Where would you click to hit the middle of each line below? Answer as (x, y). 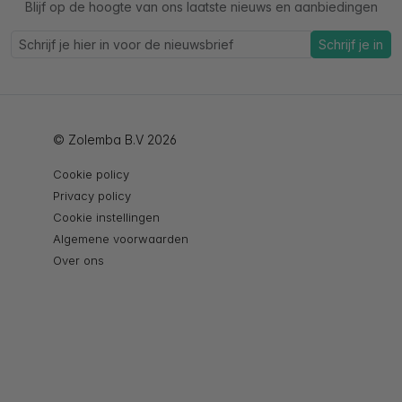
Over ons (79, 261)
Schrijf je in (351, 45)
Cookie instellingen (106, 218)
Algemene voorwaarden (121, 239)
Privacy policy (92, 196)
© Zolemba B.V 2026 (115, 140)
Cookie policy (91, 175)
